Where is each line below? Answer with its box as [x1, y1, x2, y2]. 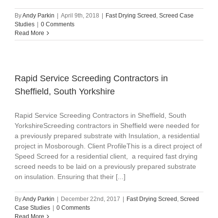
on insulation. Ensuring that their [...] [15, 173, 126, 181]
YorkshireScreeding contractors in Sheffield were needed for [15, 122, 200, 130]
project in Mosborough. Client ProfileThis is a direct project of [15, 142, 202, 150]
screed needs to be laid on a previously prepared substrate [15, 163, 196, 171]
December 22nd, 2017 [61, 196, 120, 203]
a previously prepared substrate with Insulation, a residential [15, 132, 200, 140]
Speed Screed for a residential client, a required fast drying [15, 152, 198, 161]
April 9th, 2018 [61, 12, 99, 19]
